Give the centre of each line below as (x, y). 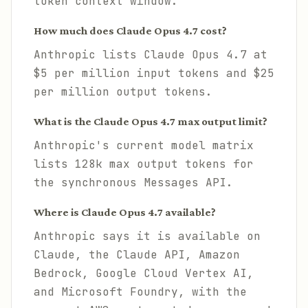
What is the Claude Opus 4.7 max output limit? (151, 121)
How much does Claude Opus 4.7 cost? (130, 31)
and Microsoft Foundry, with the (140, 292)
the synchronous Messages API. (133, 183)
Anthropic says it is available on (147, 236)
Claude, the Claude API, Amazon (137, 255)
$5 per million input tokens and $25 (154, 73)
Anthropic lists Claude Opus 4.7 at (151, 55)
